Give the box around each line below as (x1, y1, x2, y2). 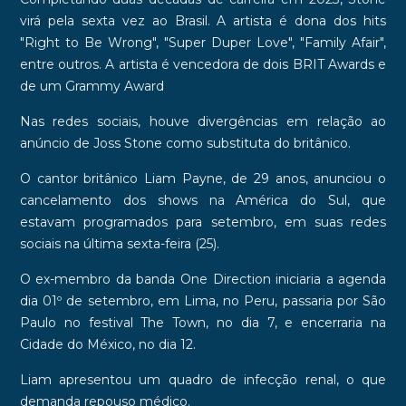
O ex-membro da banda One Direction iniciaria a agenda (19, 270, 387, 287)
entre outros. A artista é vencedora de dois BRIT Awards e (19, 55, 387, 72)
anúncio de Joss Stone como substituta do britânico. (19, 134, 354, 151)
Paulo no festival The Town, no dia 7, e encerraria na (19, 314, 387, 331)
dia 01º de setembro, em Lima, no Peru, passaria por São (19, 292, 387, 309)
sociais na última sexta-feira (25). (19, 235, 219, 252)
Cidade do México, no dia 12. (19, 335, 196, 353)
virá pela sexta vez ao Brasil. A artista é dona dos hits (19, 12, 387, 29)
